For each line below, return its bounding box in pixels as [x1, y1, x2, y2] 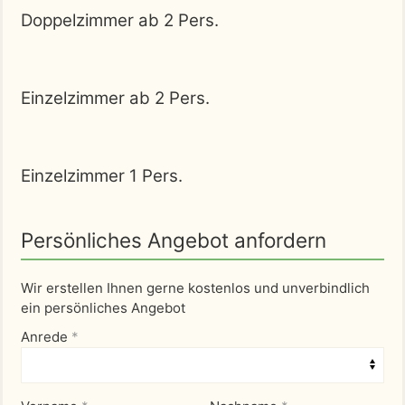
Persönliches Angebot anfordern [21, 227, 326, 252]
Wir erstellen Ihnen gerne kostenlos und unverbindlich [21, 278, 370, 297]
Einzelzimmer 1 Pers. [21, 165, 183, 186]
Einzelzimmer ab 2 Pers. [21, 87, 210, 108]
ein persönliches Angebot [21, 298, 185, 316]
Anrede [21, 327, 71, 345]
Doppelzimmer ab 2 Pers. [21, 9, 219, 31]
